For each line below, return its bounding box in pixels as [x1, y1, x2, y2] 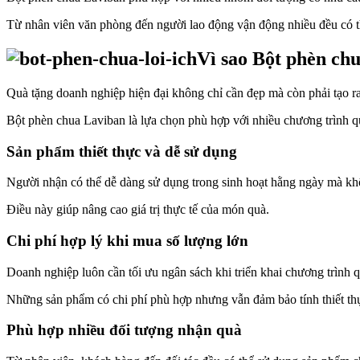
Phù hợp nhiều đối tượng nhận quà [6, 321, 242, 339]
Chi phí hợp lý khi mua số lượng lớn [6, 232, 248, 250]
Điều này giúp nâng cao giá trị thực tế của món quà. [6, 202, 269, 217]
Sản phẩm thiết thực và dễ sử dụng [6, 142, 237, 160]
